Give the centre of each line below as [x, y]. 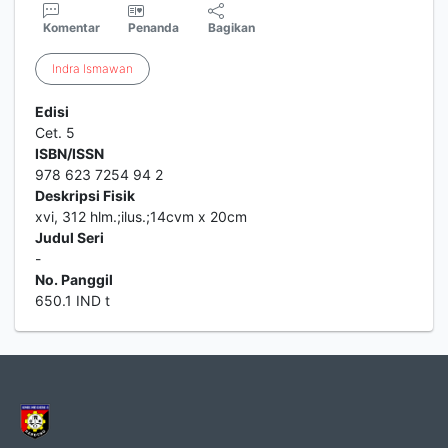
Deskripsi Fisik [85, 195]
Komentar [71, 27]
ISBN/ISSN [69, 153]
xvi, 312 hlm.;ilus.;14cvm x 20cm [141, 216]
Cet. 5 [55, 132]
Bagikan [232, 27]
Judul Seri [69, 237]
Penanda [154, 27]
